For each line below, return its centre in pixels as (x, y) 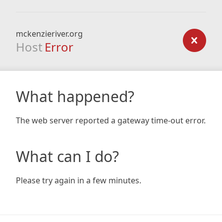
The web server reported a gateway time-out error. (111, 120)
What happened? (75, 96)
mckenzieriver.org (49, 34)
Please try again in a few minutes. (79, 180)
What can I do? (67, 156)
